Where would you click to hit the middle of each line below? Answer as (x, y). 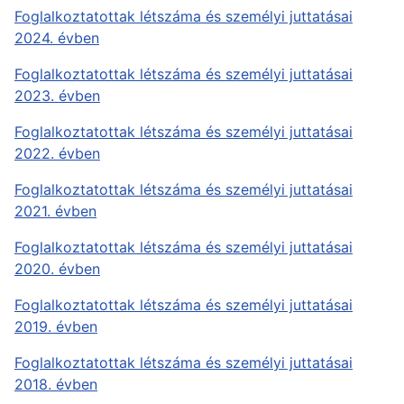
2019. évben (56, 326)
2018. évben (56, 384)
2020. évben (57, 269)
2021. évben (55, 211)
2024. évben (57, 38)
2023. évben (57, 96)
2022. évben (57, 153)
